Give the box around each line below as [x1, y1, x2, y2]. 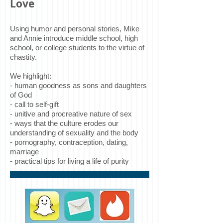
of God [10, 91, 32, 99]
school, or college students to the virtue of [10, 43, 144, 52]
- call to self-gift [10, 100, 59, 109]
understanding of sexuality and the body [10, 128, 138, 137]
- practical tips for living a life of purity [10, 157, 129, 165]
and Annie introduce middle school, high [10, 34, 138, 42]
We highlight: [10, 72, 51, 80]
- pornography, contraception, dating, [10, 138, 128, 146]
